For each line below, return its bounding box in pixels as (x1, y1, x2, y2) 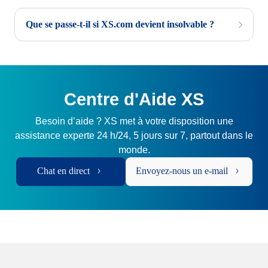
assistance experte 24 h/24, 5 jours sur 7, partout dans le (15, 130, 253, 141)
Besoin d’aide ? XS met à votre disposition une (35, 116, 233, 126)
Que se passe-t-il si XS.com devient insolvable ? (26, 19, 214, 29)
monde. (118, 145, 150, 155)
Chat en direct (37, 166, 90, 176)
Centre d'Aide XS (64, 90, 204, 109)
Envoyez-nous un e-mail (135, 166, 228, 176)
